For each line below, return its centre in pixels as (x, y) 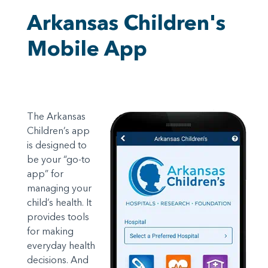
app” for (45, 174)
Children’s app (58, 131)
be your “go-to (59, 159)
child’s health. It (59, 202)
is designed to (57, 145)
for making (50, 231)
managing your (59, 188)
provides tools (58, 217)
